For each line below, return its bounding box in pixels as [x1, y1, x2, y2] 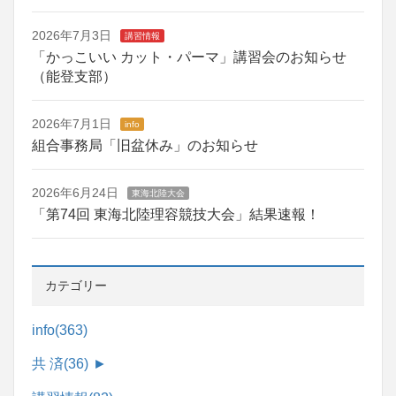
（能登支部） [32, 68, 117, 84]
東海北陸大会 [132, 187, 185, 198]
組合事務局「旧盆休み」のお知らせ [32, 137, 258, 153]
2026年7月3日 [32, 27, 111, 42]
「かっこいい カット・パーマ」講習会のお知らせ [32, 49, 346, 65]
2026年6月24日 [32, 185, 118, 200]
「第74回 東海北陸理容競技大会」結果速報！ [32, 206, 320, 222]
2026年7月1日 [32, 116, 111, 131]
